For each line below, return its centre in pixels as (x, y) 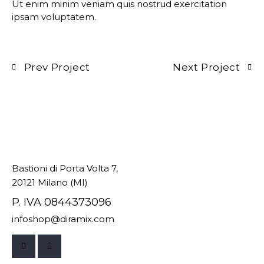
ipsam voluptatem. (54, 16)
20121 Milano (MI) (50, 183)
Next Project (207, 67)
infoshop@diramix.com (63, 219)
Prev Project (57, 67)
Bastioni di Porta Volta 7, (65, 169)
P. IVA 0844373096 (62, 202)
